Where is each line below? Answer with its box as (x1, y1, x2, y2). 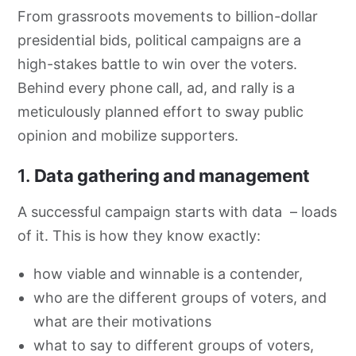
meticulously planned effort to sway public (17, 103, 304, 120)
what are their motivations (33, 312, 212, 330)
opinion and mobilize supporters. (17, 126, 243, 144)
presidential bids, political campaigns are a (17, 31, 302, 48)
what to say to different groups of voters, (33, 336, 315, 354)
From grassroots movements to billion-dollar (17, 7, 319, 25)
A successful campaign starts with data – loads (17, 203, 338, 220)
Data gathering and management (33, 164, 311, 186)
